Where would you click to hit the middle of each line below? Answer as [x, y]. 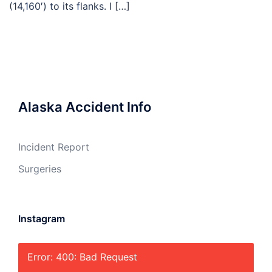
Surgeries [40, 169]
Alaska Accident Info [85, 107]
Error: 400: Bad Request [82, 257]
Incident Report [54, 147]
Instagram [42, 219]
